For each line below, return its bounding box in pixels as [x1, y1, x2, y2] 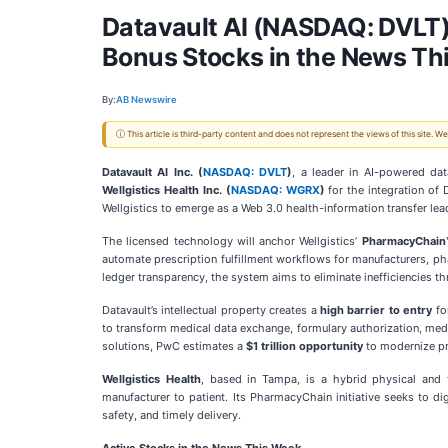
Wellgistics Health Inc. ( [102, 183, 231, 197]
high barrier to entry [320, 303, 433, 317]
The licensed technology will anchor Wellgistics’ [102, 234, 362, 248]
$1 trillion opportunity [246, 339, 363, 353]
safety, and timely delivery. [102, 408, 241, 422]
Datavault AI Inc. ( [102, 165, 204, 179]
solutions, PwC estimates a [102, 339, 246, 353]
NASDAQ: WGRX [230, 183, 320, 197]
